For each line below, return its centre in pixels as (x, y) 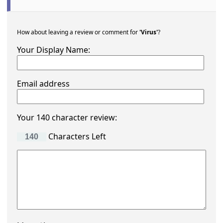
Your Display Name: (54, 50)
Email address (44, 83)
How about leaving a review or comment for (78, 32)
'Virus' (149, 32)
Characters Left (76, 136)
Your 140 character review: (67, 117)
